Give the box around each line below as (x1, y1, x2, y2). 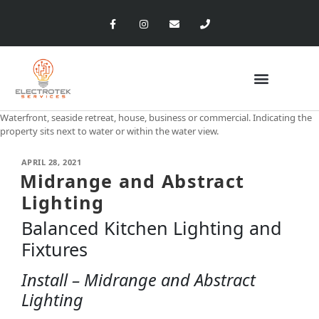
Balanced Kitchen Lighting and (21, 216, 282, 241)
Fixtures (21, 237, 88, 262)
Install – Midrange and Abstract (21, 268, 256, 292)
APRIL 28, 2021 (21, 157, 82, 168)
